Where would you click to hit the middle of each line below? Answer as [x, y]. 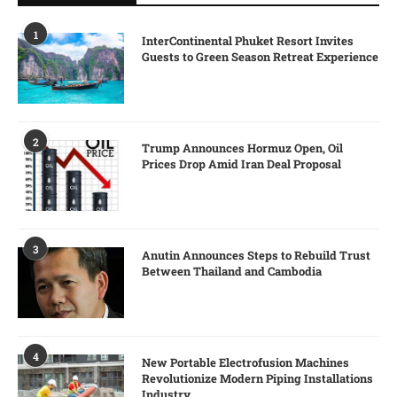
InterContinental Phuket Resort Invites [248, 41]
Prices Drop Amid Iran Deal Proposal [241, 164]
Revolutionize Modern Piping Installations [257, 379]
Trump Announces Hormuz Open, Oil [242, 148]
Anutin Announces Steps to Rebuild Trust [256, 256]
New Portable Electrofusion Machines [245, 363]
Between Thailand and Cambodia [232, 272]
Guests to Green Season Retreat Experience [260, 57]
